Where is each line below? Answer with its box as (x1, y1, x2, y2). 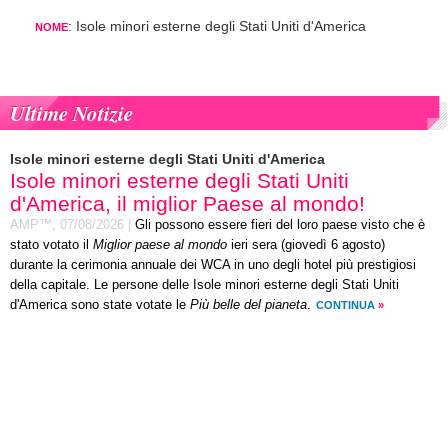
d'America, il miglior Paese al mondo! (10, 192, 365, 216)
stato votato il (10, 238, 93, 253)
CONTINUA (316, 299, 375, 312)
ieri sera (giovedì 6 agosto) (227, 238, 385, 253)
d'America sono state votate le (10, 298, 190, 313)
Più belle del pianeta (190, 298, 307, 313)
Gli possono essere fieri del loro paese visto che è (135, 218, 425, 233)
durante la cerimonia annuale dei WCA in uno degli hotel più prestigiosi (10, 258, 416, 273)
